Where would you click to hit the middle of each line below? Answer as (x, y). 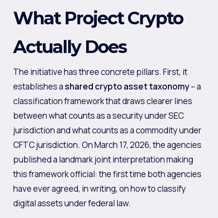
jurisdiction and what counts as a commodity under (107, 130)
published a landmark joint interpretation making (103, 159)
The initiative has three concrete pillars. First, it (100, 72)
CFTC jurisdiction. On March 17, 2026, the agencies (107, 145)
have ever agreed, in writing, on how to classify (99, 188)
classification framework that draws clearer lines (102, 101)
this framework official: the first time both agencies (107, 174)
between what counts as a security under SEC (98, 115)
